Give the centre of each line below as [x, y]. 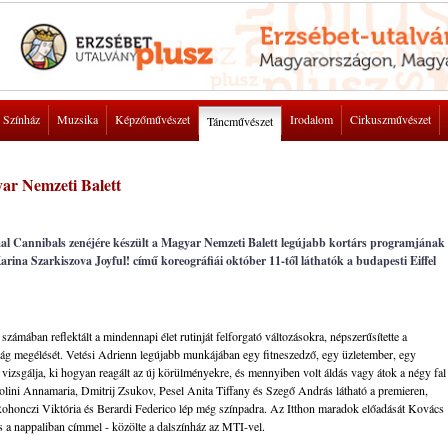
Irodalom [311, 119]
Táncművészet [240, 121]
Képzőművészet [152, 119]
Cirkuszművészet [390, 119]
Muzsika [77, 119]
